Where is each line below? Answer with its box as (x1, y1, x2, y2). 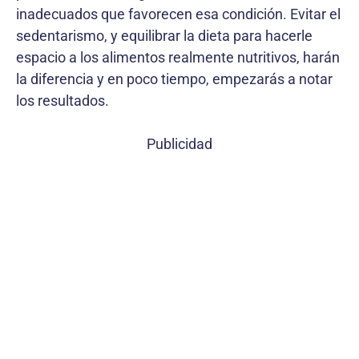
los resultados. (16, 91, 109, 109)
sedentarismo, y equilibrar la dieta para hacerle (16, 26, 313, 44)
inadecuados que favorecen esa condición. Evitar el (16, 5, 341, 22)
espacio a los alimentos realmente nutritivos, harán (16, 48, 340, 66)
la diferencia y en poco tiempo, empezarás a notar (16, 70, 333, 87)
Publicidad (147, 135, 212, 152)
